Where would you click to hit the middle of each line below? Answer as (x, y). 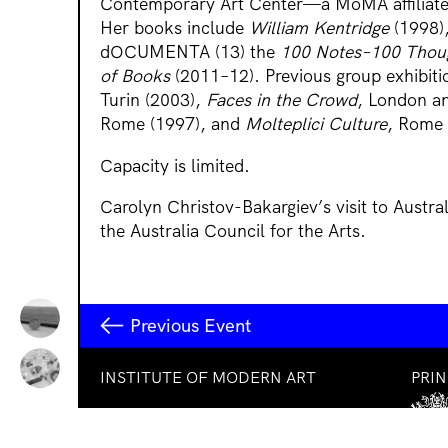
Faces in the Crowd (281, 99)
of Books (137, 75)
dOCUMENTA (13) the (190, 51)
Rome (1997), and (172, 123)
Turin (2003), (153, 99)
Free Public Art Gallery (175, 417)
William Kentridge (321, 27)
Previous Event (190, 325)
